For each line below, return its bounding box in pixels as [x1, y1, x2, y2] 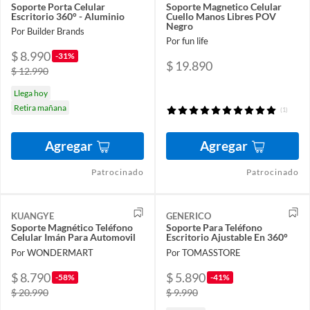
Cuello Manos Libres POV [166, 10, 276, 23]
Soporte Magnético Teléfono [11, 221, 133, 234]
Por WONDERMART [11, 246, 93, 258]
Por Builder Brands [11, 26, 84, 37]
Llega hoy [14, 88, 48, 99]
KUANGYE [11, 210, 54, 222]
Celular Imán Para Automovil [11, 231, 136, 244]
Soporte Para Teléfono [166, 221, 262, 234]
